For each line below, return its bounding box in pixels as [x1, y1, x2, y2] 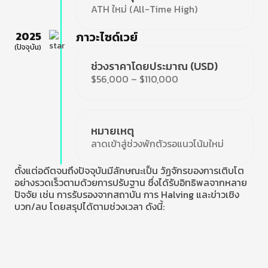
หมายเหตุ [91, 123, 135, 139]
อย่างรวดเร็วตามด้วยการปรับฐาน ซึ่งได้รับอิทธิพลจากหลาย [14, 175, 247, 190]
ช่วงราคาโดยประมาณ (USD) [91, 58, 218, 74]
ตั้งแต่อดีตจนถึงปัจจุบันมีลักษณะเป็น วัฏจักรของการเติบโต [14, 163, 244, 178]
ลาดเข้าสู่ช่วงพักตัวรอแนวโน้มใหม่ [91, 136, 224, 151]
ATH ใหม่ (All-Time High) [90, 2, 197, 16]
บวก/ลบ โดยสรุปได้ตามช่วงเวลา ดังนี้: [14, 199, 165, 214]
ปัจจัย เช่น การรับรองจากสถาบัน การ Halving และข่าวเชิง [14, 187, 239, 202]
